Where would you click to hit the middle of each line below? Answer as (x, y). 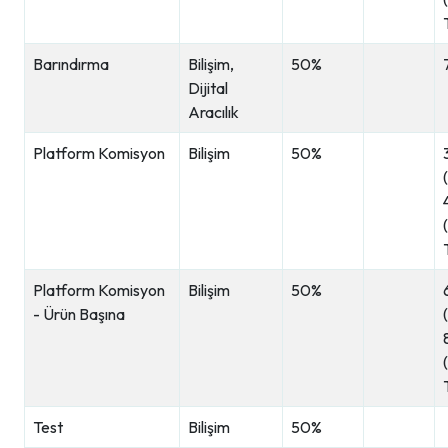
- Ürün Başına (79, 314)
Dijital (208, 88)
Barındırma (72, 64)
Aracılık (213, 112)
